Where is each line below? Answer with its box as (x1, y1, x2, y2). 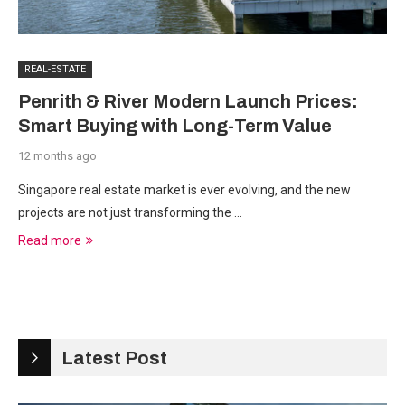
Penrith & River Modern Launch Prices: (18, 91, 358, 111)
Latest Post (61, 348, 167, 368)
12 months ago (18, 149, 97, 163)
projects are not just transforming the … (18, 205, 242, 220)
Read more (18, 233, 81, 248)
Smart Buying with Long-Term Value (18, 116, 332, 136)
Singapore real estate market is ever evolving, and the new (18, 183, 351, 197)
